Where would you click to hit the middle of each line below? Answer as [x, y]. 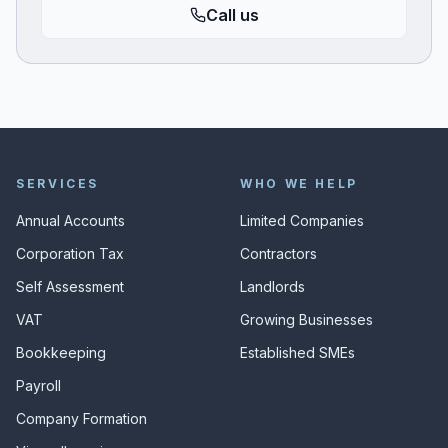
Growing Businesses [306, 319]
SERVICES [58, 183]
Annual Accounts [70, 220]
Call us [232, 15]
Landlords [272, 286]
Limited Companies [302, 220]
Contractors [278, 253]
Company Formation [81, 418]
